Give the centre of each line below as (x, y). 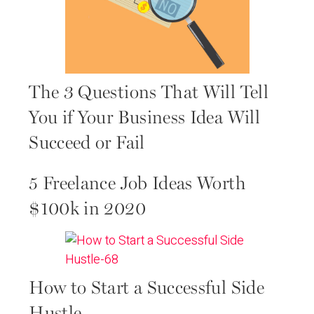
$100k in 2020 (87, 210)
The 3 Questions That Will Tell (149, 93)
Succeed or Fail (87, 143)
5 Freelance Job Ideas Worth (137, 185)
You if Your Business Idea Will (144, 118)
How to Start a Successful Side (146, 288)
